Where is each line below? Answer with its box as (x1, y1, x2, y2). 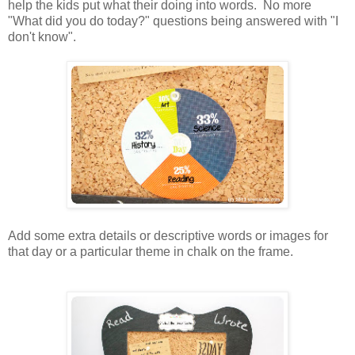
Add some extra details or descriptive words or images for (8, 228, 328, 242)
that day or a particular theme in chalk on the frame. (8, 244, 300, 258)
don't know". (8, 29, 76, 44)
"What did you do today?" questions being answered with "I (8, 13, 338, 28)
